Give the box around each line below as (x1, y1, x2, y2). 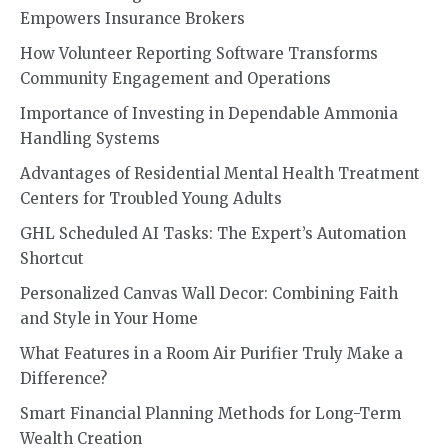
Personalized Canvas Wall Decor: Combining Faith (20, 283, 398, 303)
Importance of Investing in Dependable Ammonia (20, 103, 398, 123)
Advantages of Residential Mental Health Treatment (20, 163, 420, 183)
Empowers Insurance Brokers (20, 8, 245, 28)
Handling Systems (20, 128, 160, 148)
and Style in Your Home (20, 308, 198, 328)
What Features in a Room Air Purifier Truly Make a (20, 343, 403, 363)
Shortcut (20, 248, 84, 268)
